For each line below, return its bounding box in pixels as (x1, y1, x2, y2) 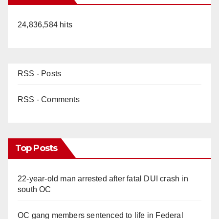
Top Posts (15, 142, 57, 153)
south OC (18, 185, 51, 194)
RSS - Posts (18, 69, 62, 78)
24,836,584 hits (18, 20, 72, 29)
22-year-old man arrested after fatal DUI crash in (18, 174, 188, 183)
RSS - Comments (18, 95, 80, 104)
